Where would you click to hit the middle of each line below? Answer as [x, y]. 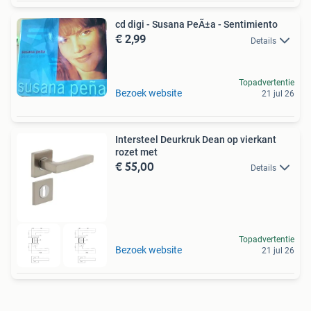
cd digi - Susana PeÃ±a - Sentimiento [196, 25]
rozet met [136, 152]
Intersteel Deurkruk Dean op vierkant [196, 139]
